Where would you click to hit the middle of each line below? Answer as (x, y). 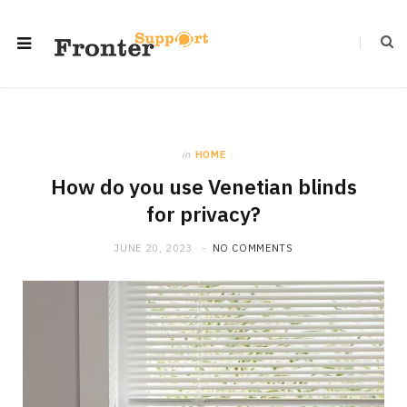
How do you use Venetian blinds (203, 187)
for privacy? (203, 214)
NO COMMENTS (253, 248)
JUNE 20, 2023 (154, 248)
